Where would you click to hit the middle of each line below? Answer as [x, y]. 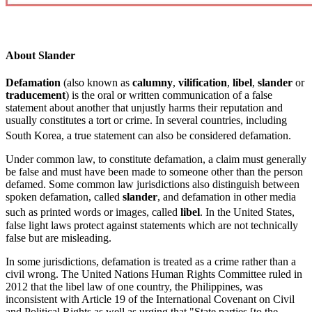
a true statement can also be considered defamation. [178, 136]
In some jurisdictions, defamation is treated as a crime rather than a [151, 261]
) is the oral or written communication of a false [169, 95]
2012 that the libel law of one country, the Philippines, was [134, 286]
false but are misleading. [58, 237]
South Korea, [35, 136]
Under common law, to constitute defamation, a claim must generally [156, 159]
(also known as [96, 82]
